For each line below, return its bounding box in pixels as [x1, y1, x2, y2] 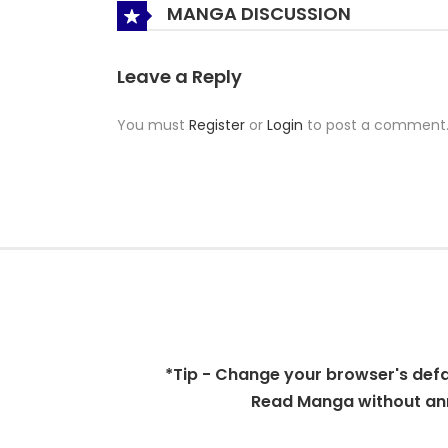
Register [189, 114, 245, 135]
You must [117, 114, 189, 135]
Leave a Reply [117, 63, 242, 89]
